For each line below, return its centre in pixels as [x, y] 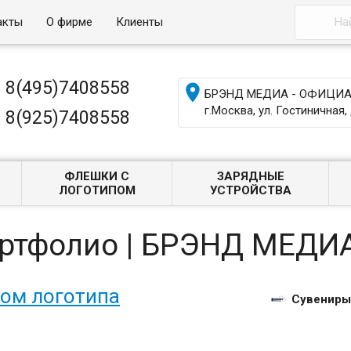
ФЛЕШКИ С [97, 176]
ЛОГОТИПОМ [97, 190]
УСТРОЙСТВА [250, 190]
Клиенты [140, 22]
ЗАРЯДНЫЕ [250, 176]
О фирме [70, 22]
